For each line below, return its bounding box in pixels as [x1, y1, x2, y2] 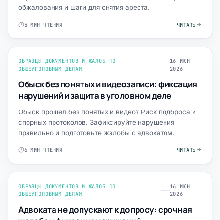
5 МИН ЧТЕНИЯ [24, 21, 63, 28]
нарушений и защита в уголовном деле [18, 90, 171, 101]
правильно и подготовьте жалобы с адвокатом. [18, 129, 174, 137]
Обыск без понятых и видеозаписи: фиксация [18, 79, 197, 90]
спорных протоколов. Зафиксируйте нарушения [18, 118, 174, 126]
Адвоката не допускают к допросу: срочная [18, 204, 192, 215]
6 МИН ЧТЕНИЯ [24, 146, 63, 153]
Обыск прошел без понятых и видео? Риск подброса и [18, 108, 196, 116]
